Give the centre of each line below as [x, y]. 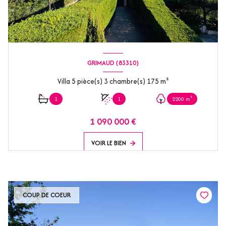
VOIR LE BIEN [108, 143]
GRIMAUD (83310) [113, 63]
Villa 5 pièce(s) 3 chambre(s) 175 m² [164, 81]
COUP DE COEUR [47, 195]
